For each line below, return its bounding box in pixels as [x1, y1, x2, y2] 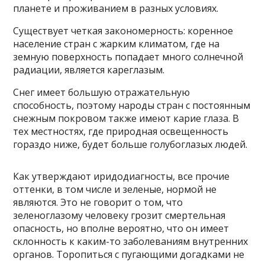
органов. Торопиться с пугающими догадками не [13, 248, 245, 261]
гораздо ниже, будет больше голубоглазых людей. [13, 138, 248, 151]
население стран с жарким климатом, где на [13, 37, 220, 50]
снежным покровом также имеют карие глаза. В [13, 112, 240, 125]
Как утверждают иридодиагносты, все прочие [13, 170, 230, 183]
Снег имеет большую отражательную [13, 86, 190, 99]
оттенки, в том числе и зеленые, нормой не [13, 183, 217, 196]
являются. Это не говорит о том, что [13, 196, 183, 209]
